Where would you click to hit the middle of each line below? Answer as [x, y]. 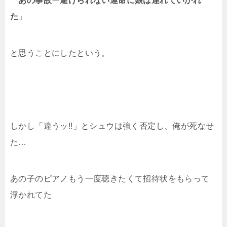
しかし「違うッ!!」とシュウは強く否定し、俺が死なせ [112, 126]
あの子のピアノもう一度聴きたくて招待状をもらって [110, 179]
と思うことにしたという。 [60, 53]
